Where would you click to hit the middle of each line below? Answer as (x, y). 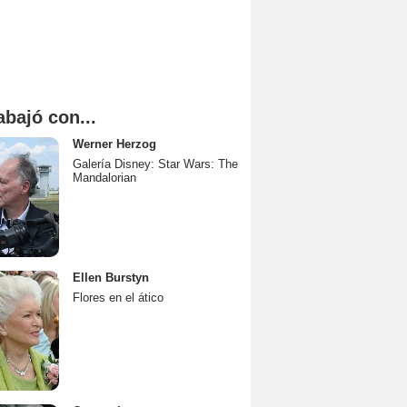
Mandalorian (104, 178)
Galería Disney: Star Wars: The (155, 164)
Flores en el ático (118, 298)
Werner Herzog (114, 144)
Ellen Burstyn (111, 278)
